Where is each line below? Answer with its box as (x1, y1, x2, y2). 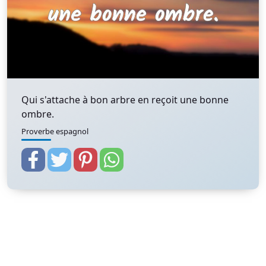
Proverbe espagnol (21, 126, 88, 137)
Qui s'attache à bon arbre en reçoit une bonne (21, 93, 229, 106)
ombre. (21, 107, 54, 121)
